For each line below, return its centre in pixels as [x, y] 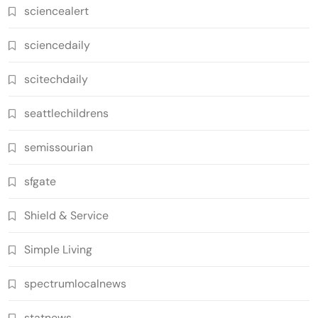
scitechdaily [56, 79]
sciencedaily [57, 45]
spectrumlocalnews [75, 283]
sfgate [40, 181]
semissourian [59, 147]
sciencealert [56, 11]
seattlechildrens [66, 113]
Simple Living [58, 249]
